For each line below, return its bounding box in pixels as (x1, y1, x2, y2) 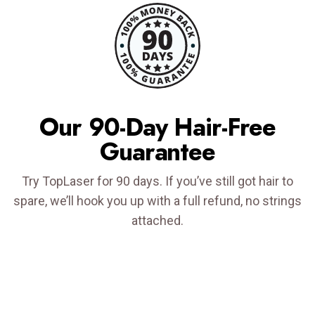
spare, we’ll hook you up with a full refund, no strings (13, 193, 302, 208)
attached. (131, 212, 184, 228)
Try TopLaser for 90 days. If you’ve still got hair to (22, 173, 293, 188)
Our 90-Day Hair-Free (39, 109, 276, 145)
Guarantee (99, 134, 216, 169)
